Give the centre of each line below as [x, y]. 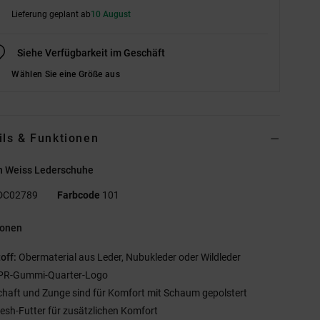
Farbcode [79, 195]
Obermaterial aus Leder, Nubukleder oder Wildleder [129, 257]
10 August [111, 14]
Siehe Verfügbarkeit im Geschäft [91, 52]
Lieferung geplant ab [51, 14]
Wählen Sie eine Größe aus [66, 74]
